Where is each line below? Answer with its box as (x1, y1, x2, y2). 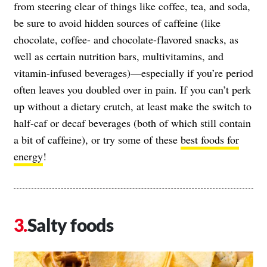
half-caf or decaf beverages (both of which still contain (14, 115, 251, 130)
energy (14, 148, 43, 163)
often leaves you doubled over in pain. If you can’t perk (14, 82, 251, 97)
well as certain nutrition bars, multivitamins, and (14, 48, 223, 63)
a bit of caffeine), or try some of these (14, 132, 181, 147)
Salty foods (27, 213, 114, 235)
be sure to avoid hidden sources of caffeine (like (14, 15, 221, 30)
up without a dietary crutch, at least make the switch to (14, 98, 252, 113)
